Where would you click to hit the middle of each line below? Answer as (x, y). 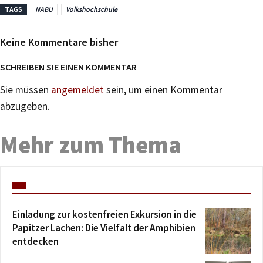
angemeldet (77, 90)
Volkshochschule (92, 9)
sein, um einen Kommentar (163, 90)
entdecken (36, 241)
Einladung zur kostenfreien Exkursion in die (104, 214)
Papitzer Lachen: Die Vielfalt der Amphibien (104, 228)
